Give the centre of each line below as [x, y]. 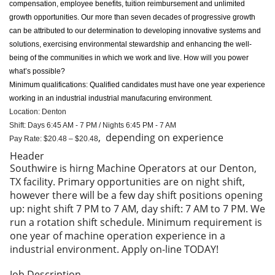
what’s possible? [38, 71]
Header [27, 156]
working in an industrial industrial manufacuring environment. [111, 98]
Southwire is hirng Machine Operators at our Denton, [133, 168]
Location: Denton [38, 112]
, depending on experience [161, 137]
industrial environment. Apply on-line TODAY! [114, 249]
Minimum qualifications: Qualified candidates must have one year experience [137, 85]
